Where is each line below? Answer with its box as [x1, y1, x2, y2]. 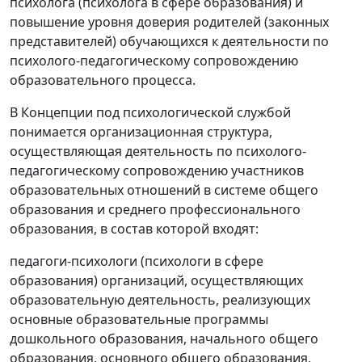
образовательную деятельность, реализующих [10, 291, 310, 309]
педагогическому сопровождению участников [10, 162, 304, 180]
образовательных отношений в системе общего [10, 181, 318, 200]
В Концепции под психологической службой [10, 103, 291, 122]
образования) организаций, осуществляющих [10, 271, 303, 290]
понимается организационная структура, [10, 123, 272, 141]
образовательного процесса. [10, 71, 196, 90]
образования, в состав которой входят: [10, 220, 259, 238]
